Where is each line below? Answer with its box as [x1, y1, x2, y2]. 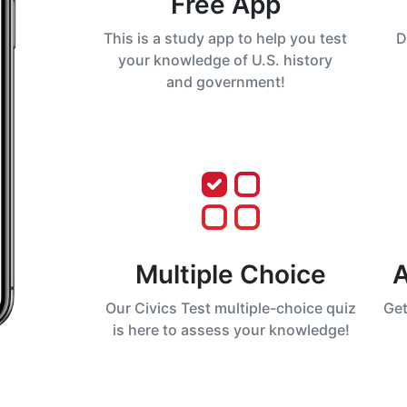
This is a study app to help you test [104, 29, 347, 48]
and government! [165, 73, 285, 92]
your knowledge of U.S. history [118, 51, 333, 70]
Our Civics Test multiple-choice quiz [105, 299, 356, 318]
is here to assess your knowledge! [112, 321, 350, 340]
